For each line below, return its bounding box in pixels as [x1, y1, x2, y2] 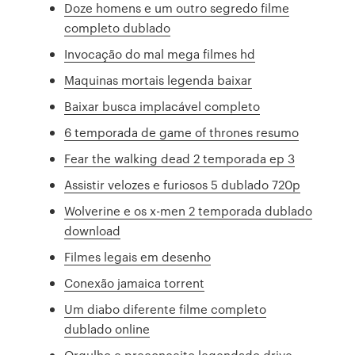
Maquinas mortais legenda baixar [64, 71, 253, 89]
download [64, 222, 121, 239]
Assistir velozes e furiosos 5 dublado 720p [64, 176, 301, 193]
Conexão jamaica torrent [64, 274, 205, 292]
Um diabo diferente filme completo [64, 300, 267, 318]
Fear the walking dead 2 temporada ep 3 [64, 150, 296, 167]
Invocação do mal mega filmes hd [64, 45, 256, 63]
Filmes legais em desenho [64, 248, 212, 265]
